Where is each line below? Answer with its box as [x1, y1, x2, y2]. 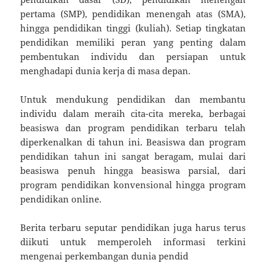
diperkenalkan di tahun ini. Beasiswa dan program [20, 136, 246, 148]
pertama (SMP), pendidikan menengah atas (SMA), [20, 8, 246, 20]
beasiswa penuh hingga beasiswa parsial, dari [20, 164, 246, 177]
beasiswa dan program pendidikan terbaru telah [20, 122, 246, 134]
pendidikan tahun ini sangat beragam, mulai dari [20, 150, 246, 163]
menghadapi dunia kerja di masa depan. [20, 65, 191, 77]
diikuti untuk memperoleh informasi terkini [20, 236, 246, 248]
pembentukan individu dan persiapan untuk [20, 50, 246, 63]
